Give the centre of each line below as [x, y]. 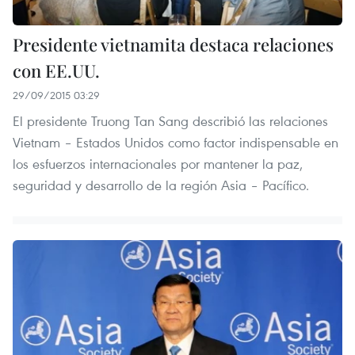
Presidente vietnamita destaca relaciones [173, 45]
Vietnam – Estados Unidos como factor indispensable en [176, 143]
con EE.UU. [56, 71]
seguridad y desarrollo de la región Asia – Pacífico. [161, 185]
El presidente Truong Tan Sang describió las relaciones [170, 121]
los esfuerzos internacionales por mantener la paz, [158, 164]
